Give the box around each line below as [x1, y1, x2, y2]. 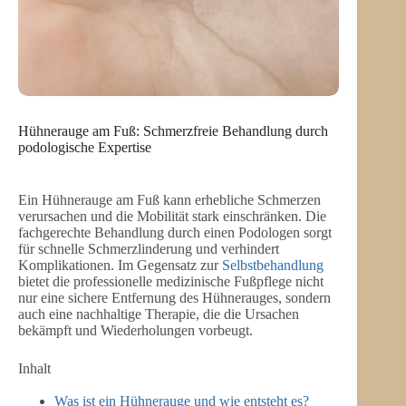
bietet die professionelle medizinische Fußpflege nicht [18, 274, 324, 290]
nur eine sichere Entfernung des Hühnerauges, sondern [18, 290, 331, 306]
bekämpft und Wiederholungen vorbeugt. [18, 323, 253, 339]
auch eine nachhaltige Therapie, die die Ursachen [18, 306, 299, 323]
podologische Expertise [18, 140, 151, 156]
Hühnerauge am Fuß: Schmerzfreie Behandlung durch [18, 123, 328, 140]
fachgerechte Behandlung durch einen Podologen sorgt [18, 225, 332, 241]
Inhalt [18, 361, 51, 377]
